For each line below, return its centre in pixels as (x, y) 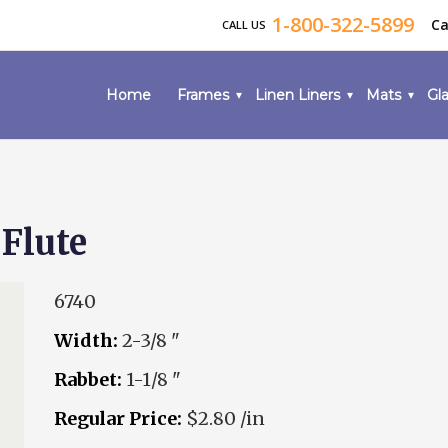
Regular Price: (118, 418)
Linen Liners (297, 95)
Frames (203, 95)
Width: (86, 340)
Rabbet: (88, 379)
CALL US (245, 24)
